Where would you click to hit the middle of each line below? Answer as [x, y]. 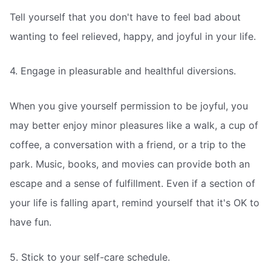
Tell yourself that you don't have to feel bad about [125, 17]
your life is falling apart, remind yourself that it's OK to [135, 202]
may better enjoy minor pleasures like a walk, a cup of [134, 125]
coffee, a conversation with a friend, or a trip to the [128, 144]
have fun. [31, 222]
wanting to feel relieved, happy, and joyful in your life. [133, 36]
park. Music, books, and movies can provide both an [130, 164]
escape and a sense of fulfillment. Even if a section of [132, 183]
